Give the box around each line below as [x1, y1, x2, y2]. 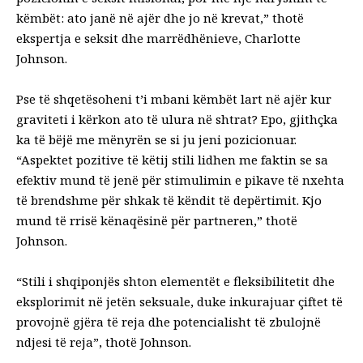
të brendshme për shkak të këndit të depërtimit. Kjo [16, 191, 322, 208]
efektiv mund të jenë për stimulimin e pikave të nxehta [16, 171, 344, 188]
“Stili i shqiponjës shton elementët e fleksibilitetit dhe [16, 272, 335, 289]
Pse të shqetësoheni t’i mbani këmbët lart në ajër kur [16, 90, 331, 107]
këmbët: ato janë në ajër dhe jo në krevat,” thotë [16, 9, 304, 26]
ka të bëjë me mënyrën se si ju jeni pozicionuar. [16, 130, 297, 147]
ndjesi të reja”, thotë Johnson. [16, 333, 191, 350]
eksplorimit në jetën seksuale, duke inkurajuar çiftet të [16, 293, 343, 310]
